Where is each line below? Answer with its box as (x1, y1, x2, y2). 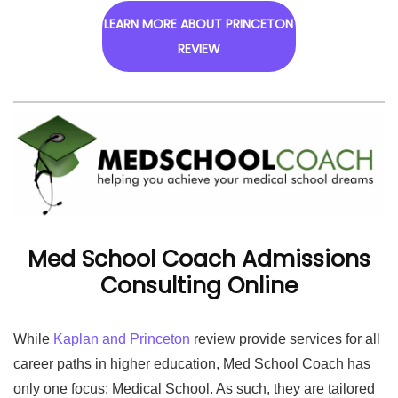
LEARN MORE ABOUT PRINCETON (104, 14, 294, 33)
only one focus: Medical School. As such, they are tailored (13, 381, 375, 396)
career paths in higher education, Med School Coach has (13, 356, 370, 371)
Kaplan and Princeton (53, 331, 190, 346)
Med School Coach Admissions (28, 243, 370, 275)
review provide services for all (190, 331, 380, 346)
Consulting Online (100, 270, 298, 301)
